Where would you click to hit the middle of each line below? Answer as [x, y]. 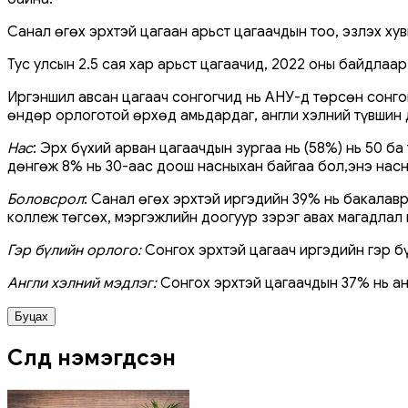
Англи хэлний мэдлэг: [82, 283]
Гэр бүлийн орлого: [74, 250]
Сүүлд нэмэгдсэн [92, 357]
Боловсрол [46, 199]
